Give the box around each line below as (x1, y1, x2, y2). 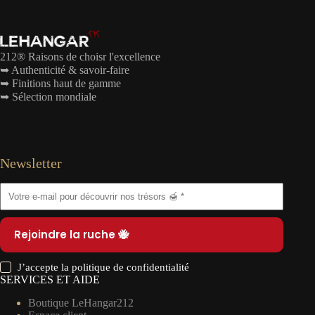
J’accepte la (18, 261, 72, 273)
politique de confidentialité (72, 261, 190, 273)
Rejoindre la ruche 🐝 (14, 227, 129, 243)
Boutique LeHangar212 (28, 296, 134, 309)
